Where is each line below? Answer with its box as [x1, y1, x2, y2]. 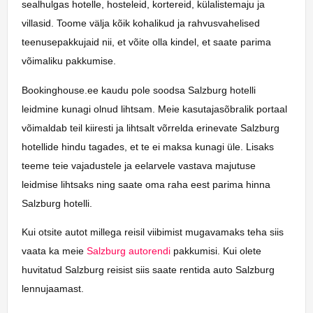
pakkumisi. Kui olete [170, 245, 261, 256]
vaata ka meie [22, 245, 87, 256]
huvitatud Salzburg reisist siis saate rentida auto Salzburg [22, 263, 275, 275]
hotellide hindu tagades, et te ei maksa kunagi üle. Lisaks [22, 140, 274, 152]
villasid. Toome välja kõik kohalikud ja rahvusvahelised [22, 17, 260, 29]
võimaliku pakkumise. [22, 55, 116, 67]
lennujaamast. [22, 282, 87, 294]
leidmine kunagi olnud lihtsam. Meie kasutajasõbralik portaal [22, 103, 287, 115]
